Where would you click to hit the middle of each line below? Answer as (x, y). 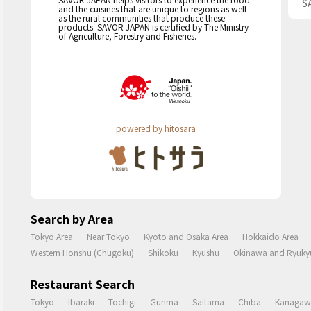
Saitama (208, 301)
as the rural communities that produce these (142, 17)
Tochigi (122, 301)
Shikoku (163, 252)
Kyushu (206, 252)
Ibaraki (81, 301)
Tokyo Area (52, 236)
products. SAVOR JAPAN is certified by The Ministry (153, 26)
